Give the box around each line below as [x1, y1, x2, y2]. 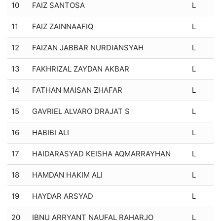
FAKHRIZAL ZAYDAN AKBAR [32, 64, 129, 74]
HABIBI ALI [32, 127, 69, 137]
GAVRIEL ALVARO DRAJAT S [32, 106, 130, 116]
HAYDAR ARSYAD [32, 191, 93, 201]
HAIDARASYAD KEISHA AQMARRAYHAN [32, 148, 171, 158]
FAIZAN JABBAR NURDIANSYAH [32, 42, 144, 52]
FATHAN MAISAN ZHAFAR [32, 85, 122, 95]
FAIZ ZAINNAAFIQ [32, 21, 93, 31]
